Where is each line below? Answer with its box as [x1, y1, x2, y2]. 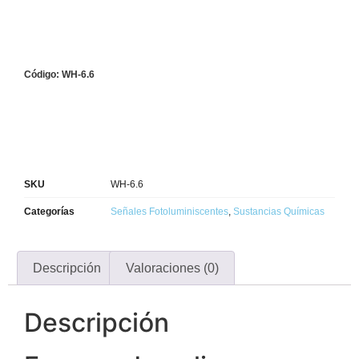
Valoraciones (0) [125, 260, 219, 275]
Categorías [24, 205, 75, 217]
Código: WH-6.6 [24, 69, 95, 80]
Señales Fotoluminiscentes [111, 205, 228, 217]
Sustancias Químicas [233, 205, 325, 217]
